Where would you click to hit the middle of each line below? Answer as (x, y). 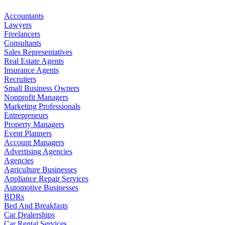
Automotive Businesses (41, 187)
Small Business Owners (42, 88)
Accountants (24, 16)
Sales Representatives (38, 52)
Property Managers (34, 124)
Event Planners (28, 133)
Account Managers (34, 142)
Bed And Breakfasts (36, 205)
